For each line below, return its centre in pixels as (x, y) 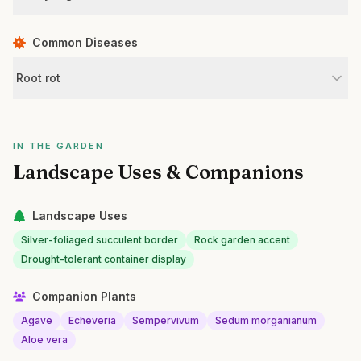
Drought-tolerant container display (104, 259)
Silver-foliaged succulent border (100, 240)
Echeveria (92, 320)
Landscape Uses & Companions (158, 172)
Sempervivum (166, 320)
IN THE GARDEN (58, 146)
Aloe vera (44, 340)
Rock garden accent (242, 240)
